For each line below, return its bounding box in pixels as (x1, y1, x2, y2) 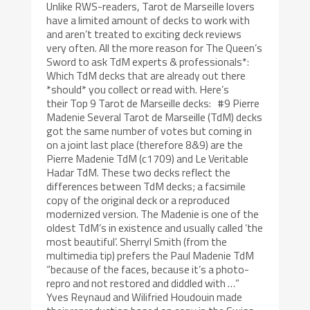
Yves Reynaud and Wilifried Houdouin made (46, 288, 243, 305)
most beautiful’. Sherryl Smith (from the (46, 232, 228, 250)
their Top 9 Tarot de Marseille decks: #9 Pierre (46, 94, 260, 111)
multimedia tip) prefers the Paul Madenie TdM (46, 246, 255, 264)
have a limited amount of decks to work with (46, 11, 250, 28)
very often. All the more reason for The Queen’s (46, 39, 263, 56)
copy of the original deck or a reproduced (46, 191, 230, 208)
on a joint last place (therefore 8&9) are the (46, 136, 244, 153)
